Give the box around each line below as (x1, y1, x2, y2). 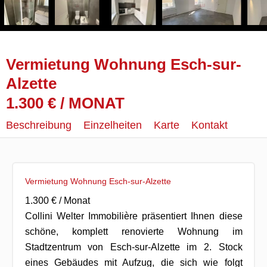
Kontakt (191, 119, 228, 131)
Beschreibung (6, 119, 72, 131)
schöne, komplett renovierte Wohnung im (24, 226, 243, 237)
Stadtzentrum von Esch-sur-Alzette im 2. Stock (24, 241, 243, 252)
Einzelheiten (83, 119, 142, 131)
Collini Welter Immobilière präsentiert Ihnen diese (24, 210, 243, 221)
